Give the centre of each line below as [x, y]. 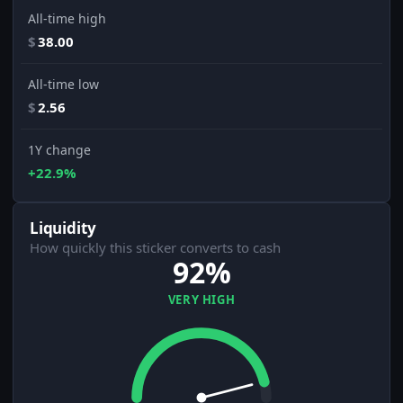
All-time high [67, 19]
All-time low [63, 85]
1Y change [59, 150]
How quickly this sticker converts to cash [155, 248]
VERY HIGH [201, 300]
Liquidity [63, 228]
